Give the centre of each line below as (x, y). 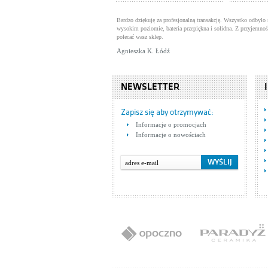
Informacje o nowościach (171, 135)
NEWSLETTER (150, 87)
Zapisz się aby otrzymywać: (167, 112)
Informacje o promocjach (171, 124)
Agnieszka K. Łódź (143, 51)
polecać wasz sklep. (140, 37)
